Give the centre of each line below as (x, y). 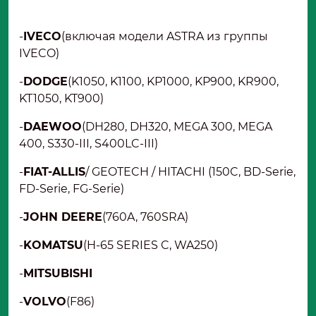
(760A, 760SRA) (148, 217)
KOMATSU (53, 245)
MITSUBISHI (58, 273)
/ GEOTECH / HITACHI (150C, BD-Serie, (190, 171)
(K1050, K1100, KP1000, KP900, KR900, (173, 81)
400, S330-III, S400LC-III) (91, 143)
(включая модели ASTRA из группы (165, 36)
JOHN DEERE (63, 217)
